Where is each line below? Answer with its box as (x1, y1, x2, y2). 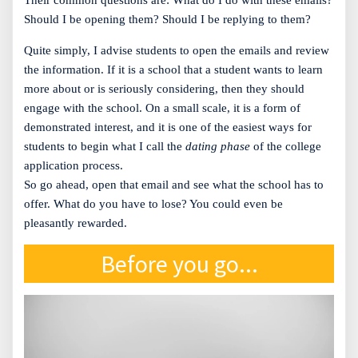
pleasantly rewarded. (24, 217, 127, 230)
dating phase (185, 140, 250, 153)
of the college (250, 140, 321, 153)
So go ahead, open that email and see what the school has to (24, 178, 324, 192)
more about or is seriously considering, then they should (24, 82, 304, 96)
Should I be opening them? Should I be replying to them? (24, 13, 311, 26)
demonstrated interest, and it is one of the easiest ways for (24, 121, 312, 134)
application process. (24, 159, 123, 173)
